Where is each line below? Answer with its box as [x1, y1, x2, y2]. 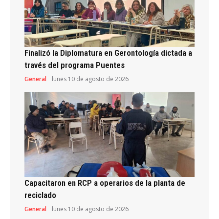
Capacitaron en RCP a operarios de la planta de [24, 177, 185, 188]
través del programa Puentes [24, 60, 125, 70]
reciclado [24, 190, 56, 200]
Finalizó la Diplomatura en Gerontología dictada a [24, 47, 192, 58]
